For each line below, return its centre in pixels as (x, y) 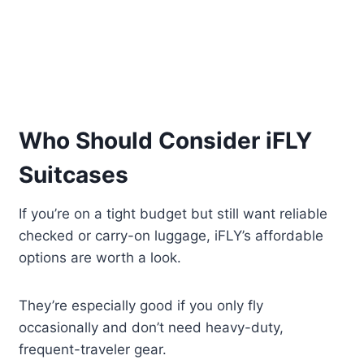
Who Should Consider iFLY (166, 141)
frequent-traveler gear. (93, 350)
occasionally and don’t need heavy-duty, (152, 328)
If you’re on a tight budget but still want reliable (173, 214)
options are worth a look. (100, 258)
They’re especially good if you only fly (141, 306)
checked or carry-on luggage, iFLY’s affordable (171, 236)
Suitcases (74, 175)
